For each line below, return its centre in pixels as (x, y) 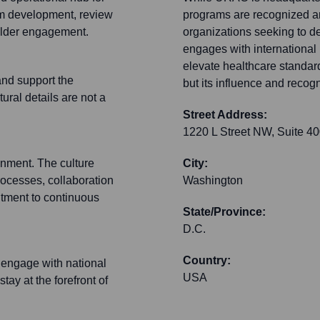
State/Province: (224, 212)
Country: (207, 261)
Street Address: (225, 115)
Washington (213, 181)
